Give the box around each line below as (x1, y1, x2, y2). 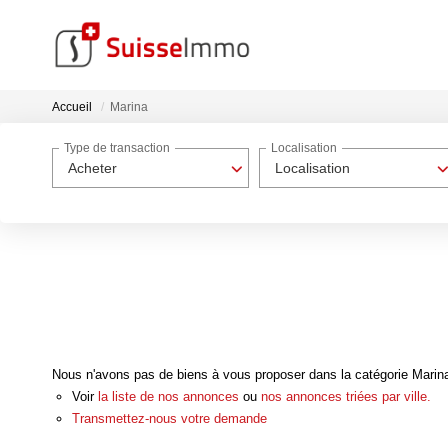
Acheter (68, 160, 117, 176)
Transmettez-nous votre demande (72, 410, 267, 426)
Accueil (52, 100, 92, 115)
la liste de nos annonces (98, 388, 239, 404)
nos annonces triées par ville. (261, 388, 431, 404)
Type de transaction (64, 141, 170, 156)
